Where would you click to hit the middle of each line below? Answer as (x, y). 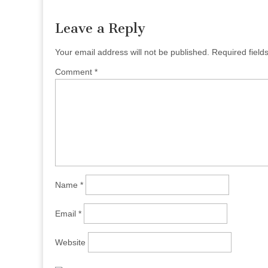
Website (70, 242)
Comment (75, 71)
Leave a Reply (100, 28)
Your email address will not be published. (132, 52)
